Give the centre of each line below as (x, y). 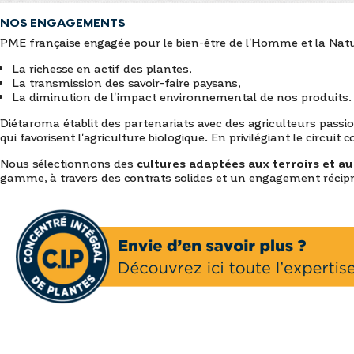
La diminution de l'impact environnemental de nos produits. (181, 96)
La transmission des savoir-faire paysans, (126, 82)
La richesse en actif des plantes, (101, 68)
